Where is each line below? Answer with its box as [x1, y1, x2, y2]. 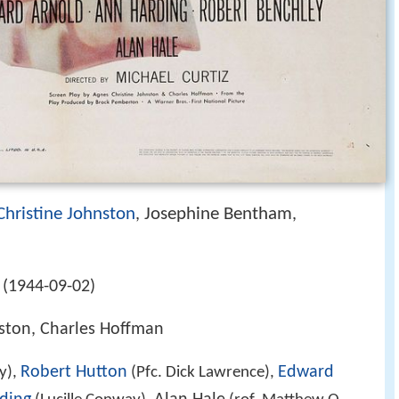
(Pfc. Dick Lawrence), [127, 364, 278, 382]
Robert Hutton [20, 363, 127, 382]
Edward [278, 363, 334, 382]
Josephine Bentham [144, 205, 292, 224]
